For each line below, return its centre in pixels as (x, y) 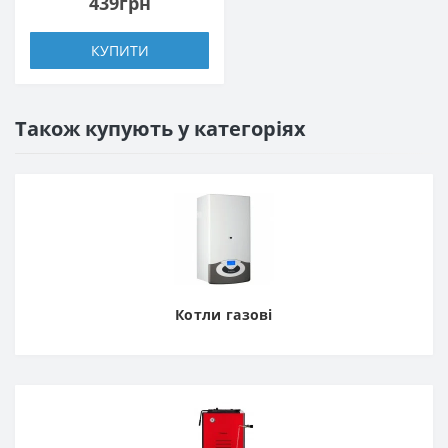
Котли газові (224, 314)
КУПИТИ (119, 50)
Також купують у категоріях (160, 128)
